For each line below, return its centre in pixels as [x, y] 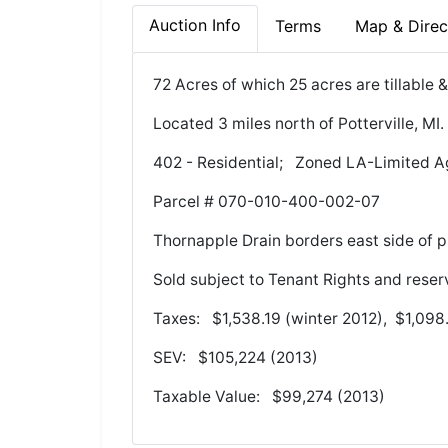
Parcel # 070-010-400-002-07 [266, 202]
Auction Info [195, 25]
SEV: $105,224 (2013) [235, 358]
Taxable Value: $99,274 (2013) [269, 397]
